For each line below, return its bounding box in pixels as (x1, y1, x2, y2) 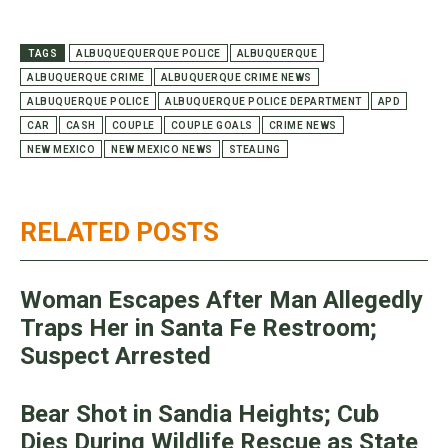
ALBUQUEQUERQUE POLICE (76, 47, 221, 59)
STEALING (228, 143, 281, 155)
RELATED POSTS (20, 216, 219, 247)
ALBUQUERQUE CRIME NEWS (160, 71, 312, 83)
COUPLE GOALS (170, 119, 253, 131)
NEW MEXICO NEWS (111, 143, 213, 155)
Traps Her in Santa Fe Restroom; (20, 313, 377, 342)
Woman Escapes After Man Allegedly (20, 285, 423, 314)
